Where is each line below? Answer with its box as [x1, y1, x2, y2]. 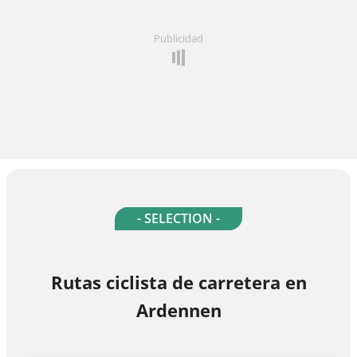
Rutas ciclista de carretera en [50, 270, 307, 295]
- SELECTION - [137, 210, 220, 228]
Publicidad [154, 31, 203, 46]
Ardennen [135, 298, 222, 323]
